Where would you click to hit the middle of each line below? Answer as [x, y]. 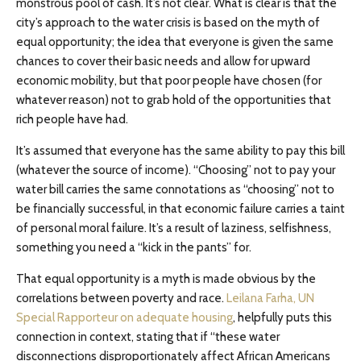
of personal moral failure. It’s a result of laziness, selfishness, [174, 228]
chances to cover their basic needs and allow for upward [163, 61]
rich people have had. [72, 119]
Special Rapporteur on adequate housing [124, 317]
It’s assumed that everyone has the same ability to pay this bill [180, 151]
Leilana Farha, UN [270, 298]
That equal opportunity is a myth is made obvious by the [166, 279]
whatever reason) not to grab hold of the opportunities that [174, 100]
